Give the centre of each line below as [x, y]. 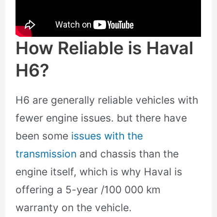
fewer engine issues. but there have [101, 118]
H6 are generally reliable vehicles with [107, 100]
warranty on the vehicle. [74, 208]
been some [44, 136]
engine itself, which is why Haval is [99, 172]
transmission [46, 154]
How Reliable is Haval [105, 48]
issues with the [107, 136]
